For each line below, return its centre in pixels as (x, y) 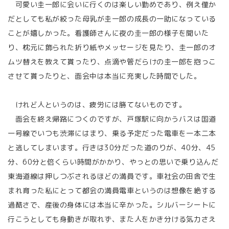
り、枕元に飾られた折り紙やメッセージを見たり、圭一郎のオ (112, 47)
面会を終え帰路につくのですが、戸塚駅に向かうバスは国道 (112, 119)
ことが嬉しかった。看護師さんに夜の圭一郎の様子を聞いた (108, 33)
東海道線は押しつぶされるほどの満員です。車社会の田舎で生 (112, 176)
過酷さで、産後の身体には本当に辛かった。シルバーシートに (112, 205)
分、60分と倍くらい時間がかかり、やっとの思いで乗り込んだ (113, 162)
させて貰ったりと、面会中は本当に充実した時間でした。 (105, 76)
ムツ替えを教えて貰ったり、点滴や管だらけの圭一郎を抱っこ (112, 62)
